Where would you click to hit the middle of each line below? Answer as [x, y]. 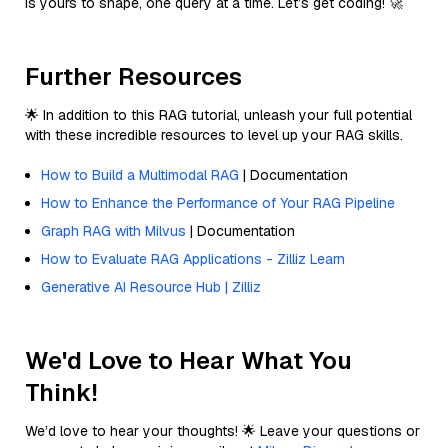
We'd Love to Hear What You [188, 360]
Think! [61, 392]
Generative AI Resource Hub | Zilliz [151, 286]
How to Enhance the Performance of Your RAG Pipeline [218, 202]
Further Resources [133, 76]
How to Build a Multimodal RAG [140, 174]
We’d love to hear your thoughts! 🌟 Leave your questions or [222, 430]
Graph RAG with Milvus [113, 230]
